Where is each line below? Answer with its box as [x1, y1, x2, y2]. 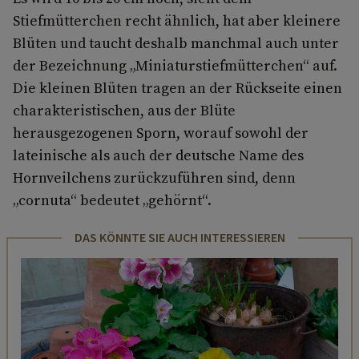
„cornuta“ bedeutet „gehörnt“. [13, 189, 215, 210]
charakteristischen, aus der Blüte [13, 99, 236, 120]
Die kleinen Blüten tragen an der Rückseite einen [13, 77, 342, 98]
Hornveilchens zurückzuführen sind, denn [13, 167, 296, 188]
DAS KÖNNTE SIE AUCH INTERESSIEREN [74, 228, 285, 247]
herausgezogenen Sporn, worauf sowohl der [13, 122, 309, 143]
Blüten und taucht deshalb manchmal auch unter [13, 32, 339, 53]
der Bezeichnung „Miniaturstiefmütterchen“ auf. [13, 54, 337, 75]
